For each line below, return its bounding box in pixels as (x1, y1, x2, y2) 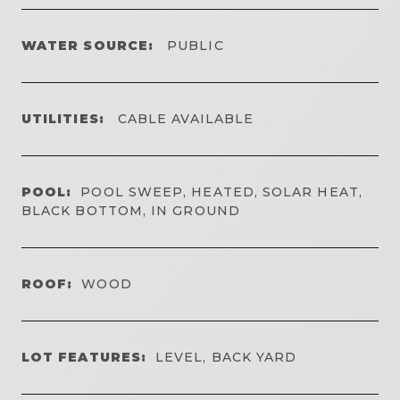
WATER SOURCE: (21, 37, 154, 54)
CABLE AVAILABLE (112, 110, 254, 127)
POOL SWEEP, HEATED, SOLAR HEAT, (80, 183, 362, 200)
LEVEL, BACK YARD (155, 348, 297, 365)
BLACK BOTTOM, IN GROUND (21, 202, 240, 219)
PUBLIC (162, 37, 224, 54)
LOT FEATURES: (21, 348, 147, 365)
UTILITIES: (21, 110, 104, 127)
